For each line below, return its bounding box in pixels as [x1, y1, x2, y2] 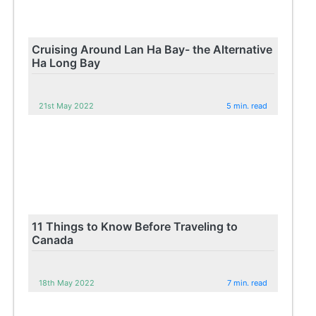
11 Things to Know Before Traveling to [32, 219, 238, 233]
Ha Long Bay [32, 55, 101, 70]
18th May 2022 [39, 277, 95, 288]
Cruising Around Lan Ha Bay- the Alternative [32, 42, 273, 56]
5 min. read [226, 100, 268, 111]
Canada [32, 232, 74, 247]
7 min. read [227, 277, 268, 288]
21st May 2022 [39, 100, 95, 111]
